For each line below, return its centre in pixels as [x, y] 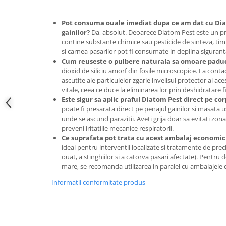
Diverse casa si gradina [47, 83]
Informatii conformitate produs [98, 182]
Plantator [24, 209]
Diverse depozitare [40, 99]
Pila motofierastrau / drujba [56, 193]
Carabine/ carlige [54, 68]
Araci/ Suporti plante [43, 37]
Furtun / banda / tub [43, 162]
